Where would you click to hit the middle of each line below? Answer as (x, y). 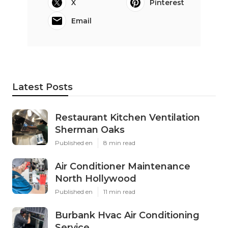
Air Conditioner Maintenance (123, 166)
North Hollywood (96, 178)
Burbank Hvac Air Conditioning (127, 215)
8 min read (119, 142)
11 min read (119, 191)
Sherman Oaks (90, 130)
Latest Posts (42, 87)
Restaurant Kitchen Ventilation (127, 117)
